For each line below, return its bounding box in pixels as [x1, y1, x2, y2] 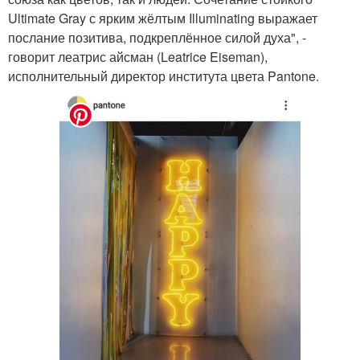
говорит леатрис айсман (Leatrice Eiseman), [8, 47, 268, 66]
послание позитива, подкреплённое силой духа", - [8, 27, 306, 47]
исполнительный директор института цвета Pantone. [8, 66, 319, 85]
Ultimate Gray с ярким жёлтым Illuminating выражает [8, 8, 317, 27]
